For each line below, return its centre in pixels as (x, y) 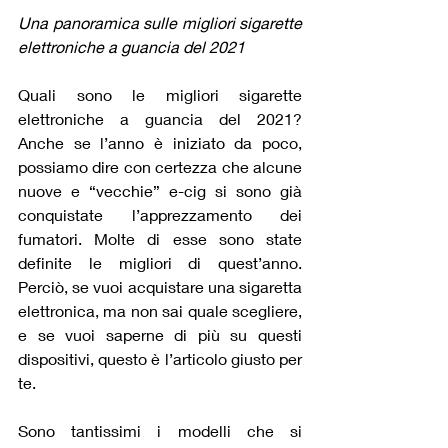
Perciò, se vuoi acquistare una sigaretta (160, 287)
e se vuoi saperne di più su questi (160, 335)
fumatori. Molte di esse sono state (160, 239)
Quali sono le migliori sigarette (160, 95)
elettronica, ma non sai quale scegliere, (160, 311)
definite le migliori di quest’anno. (160, 263)
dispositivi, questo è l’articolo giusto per (160, 359)
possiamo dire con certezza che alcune (160, 167)
